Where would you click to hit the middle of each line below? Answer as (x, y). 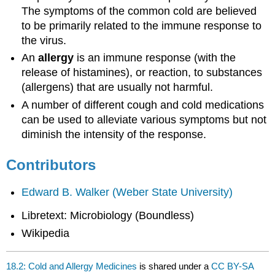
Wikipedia (46, 233)
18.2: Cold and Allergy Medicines (72, 266)
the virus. (44, 41)
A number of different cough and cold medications (143, 105)
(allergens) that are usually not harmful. (118, 87)
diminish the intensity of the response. (114, 134)
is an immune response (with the (155, 58)
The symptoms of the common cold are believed (139, 11)
